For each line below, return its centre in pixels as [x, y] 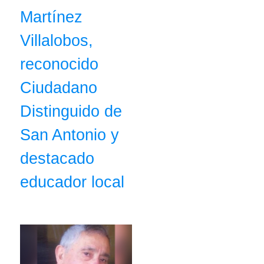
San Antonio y [70, 135]
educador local [72, 182]
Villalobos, [57, 41]
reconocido [59, 64]
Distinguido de [71, 111]
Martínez [51, 17]
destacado [57, 159]
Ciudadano [59, 88]
